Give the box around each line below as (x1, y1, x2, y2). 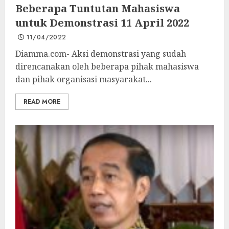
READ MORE (24, 97, 60, 106)
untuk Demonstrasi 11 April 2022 (15, 16, 189, 30)
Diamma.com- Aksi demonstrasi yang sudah (15, 48, 186, 59)
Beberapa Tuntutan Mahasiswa (15, 2, 180, 15)
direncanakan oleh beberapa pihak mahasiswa (15, 61, 199, 72)
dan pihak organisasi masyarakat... (15, 74, 152, 85)
